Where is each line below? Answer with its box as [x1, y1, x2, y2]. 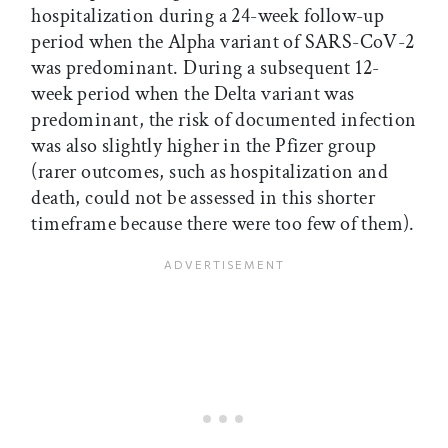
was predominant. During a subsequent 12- [31, 55, 380, 82]
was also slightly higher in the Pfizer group [31, 133, 376, 160]
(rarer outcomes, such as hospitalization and [31, 159, 388, 186]
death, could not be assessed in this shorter [31, 185, 375, 212]
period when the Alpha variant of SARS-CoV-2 [31, 29, 415, 56]
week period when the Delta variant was [31, 81, 355, 108]
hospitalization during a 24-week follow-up [31, 3, 385, 30]
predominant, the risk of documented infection [31, 107, 417, 134]
